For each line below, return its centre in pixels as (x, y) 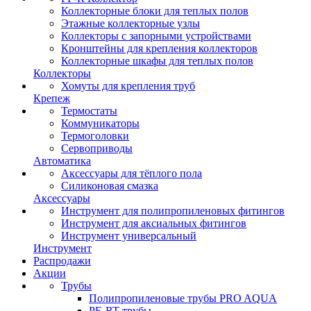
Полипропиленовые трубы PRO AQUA (183, 298)
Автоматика (62, 160)
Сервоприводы (97, 148)
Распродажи (62, 260)
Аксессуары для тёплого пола (132, 173)
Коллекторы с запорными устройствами (156, 35)
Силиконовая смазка (110, 185)
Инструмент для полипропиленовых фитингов (173, 210)
